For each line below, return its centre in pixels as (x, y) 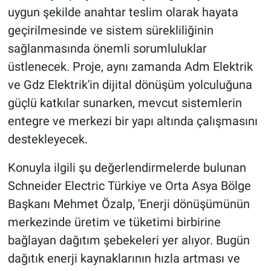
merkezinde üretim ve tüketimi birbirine (114, 222)
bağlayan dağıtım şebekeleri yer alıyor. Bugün (129, 240)
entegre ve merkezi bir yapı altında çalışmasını (132, 121)
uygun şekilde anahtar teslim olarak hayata (123, 12)
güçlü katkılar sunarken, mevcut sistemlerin (125, 103)
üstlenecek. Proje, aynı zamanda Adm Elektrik (130, 66)
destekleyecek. (47, 139)
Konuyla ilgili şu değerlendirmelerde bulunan (127, 167)
